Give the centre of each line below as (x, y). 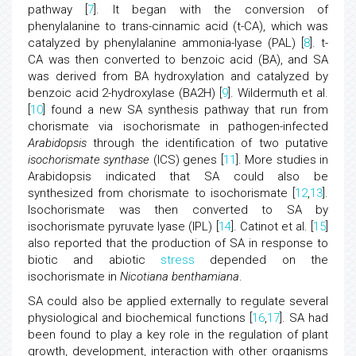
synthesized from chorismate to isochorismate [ (161, 193)
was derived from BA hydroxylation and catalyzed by (178, 76)
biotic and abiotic (94, 260)
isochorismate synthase (89, 160)
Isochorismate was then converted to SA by (178, 210)
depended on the (261, 260)
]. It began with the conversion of (211, 10)
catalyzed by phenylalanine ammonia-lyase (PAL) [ (166, 43)
